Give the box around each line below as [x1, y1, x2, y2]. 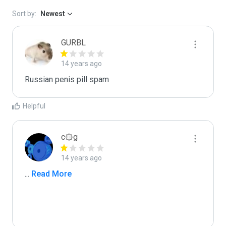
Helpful [23, 102, 45, 110]
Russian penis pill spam [25, 75, 109, 84]
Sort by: [12, 10, 36, 18]
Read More [29, 169, 72, 179]
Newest [40, 10, 65, 18]
